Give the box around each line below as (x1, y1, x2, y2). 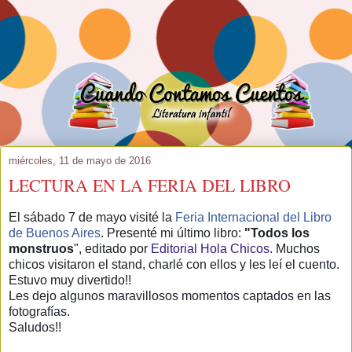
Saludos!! (9, 320, 61, 334)
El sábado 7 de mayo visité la (9, 210, 175, 224)
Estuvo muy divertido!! (9, 273, 131, 287)
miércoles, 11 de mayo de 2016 (9, 155, 151, 167)
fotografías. (9, 304, 70, 318)
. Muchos (269, 241, 320, 255)
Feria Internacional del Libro (175, 210, 332, 224)
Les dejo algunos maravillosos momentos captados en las (9, 288, 331, 302)
